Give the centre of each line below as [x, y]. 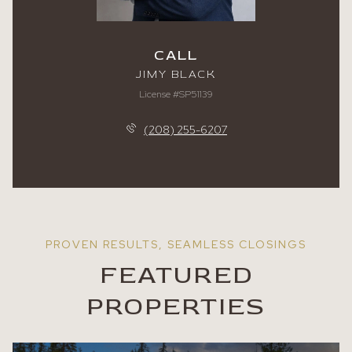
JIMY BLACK [176, 74]
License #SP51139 [176, 94]
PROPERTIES [176, 306]
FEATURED [176, 275]
